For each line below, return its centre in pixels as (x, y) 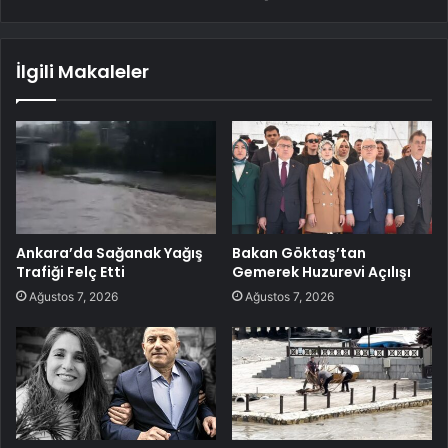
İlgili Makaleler (82, 72)
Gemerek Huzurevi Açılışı (321, 271)
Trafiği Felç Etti (70, 271)
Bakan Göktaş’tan (299, 252)
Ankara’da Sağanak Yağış (109, 252)
